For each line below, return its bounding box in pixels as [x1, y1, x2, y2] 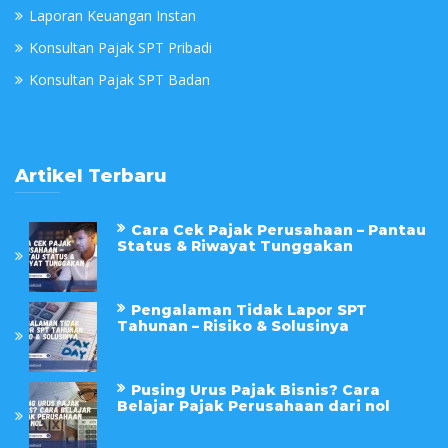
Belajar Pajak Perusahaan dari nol [117, 397, 390, 416]
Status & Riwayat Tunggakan [117, 237, 353, 256]
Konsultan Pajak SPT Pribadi [29, 38, 212, 58]
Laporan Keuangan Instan [29, 6, 196, 26]
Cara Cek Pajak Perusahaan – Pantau [131, 221, 426, 240]
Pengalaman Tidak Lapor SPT [131, 301, 367, 320]
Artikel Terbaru [15, 165, 167, 188]
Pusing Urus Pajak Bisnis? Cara [131, 381, 380, 400]
